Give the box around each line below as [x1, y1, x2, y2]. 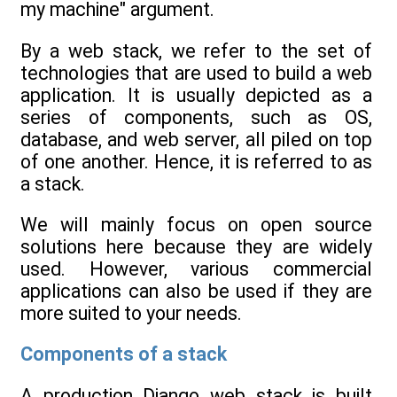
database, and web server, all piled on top [20, 128, 372, 151]
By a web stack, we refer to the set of [20, 39, 372, 62]
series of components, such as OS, [20, 105, 372, 128]
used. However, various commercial [20, 257, 372, 280]
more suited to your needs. [20, 301, 242, 324]
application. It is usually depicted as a [20, 83, 372, 106]
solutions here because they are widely [20, 235, 372, 258]
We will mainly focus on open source [20, 213, 372, 236]
